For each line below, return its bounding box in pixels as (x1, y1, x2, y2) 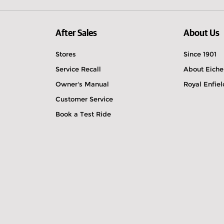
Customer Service (55, 95, 113, 103)
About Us (183, 29, 220, 38)
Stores (55, 50, 76, 58)
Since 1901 (183, 50, 217, 58)
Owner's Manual (55, 80, 109, 88)
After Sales (55, 29, 97, 38)
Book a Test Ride (55, 110, 111, 118)
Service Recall (55, 65, 101, 73)
